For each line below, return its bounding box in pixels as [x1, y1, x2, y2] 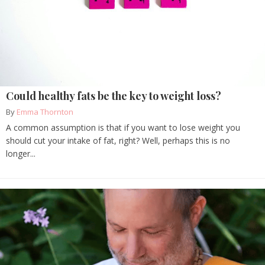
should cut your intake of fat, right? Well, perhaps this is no [6, 135, 230, 147]
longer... [6, 148, 35, 160]
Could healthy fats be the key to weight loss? [6, 89, 221, 104]
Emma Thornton [17, 106, 73, 118]
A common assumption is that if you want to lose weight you [6, 122, 240, 134]
